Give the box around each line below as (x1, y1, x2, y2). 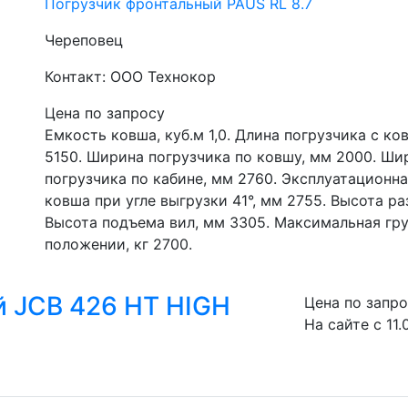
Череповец (45, 31, 123, 49)
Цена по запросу (45, 104, 165, 122)
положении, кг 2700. (45, 235, 192, 253)
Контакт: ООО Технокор (45, 67, 216, 86)
